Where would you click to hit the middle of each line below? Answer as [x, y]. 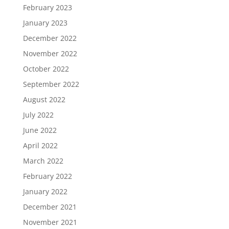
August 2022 [44, 100]
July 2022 [38, 115]
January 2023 [45, 23]
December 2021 [50, 207]
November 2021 [50, 222]
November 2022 [50, 54]
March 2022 [43, 161]
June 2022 [40, 130]
